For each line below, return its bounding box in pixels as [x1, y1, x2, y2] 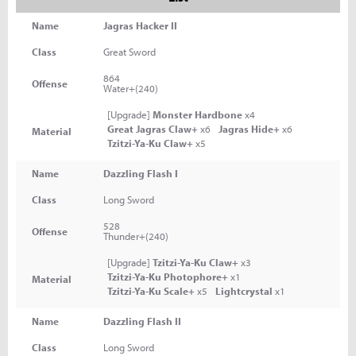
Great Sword [103, 45, 156, 58]
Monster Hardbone [153, 108, 242, 121]
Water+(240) [103, 82, 158, 95]
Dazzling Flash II [103, 315, 181, 327]
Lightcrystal [215, 284, 273, 297]
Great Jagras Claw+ [107, 122, 198, 135]
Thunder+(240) [103, 230, 168, 242]
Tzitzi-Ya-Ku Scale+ [107, 284, 195, 297]
